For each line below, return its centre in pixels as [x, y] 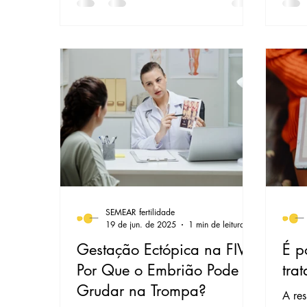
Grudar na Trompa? [142, 291]
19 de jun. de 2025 [141, 225]
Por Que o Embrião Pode [158, 270]
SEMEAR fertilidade [140, 212]
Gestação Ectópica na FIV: [164, 250]
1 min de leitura [217, 225]
